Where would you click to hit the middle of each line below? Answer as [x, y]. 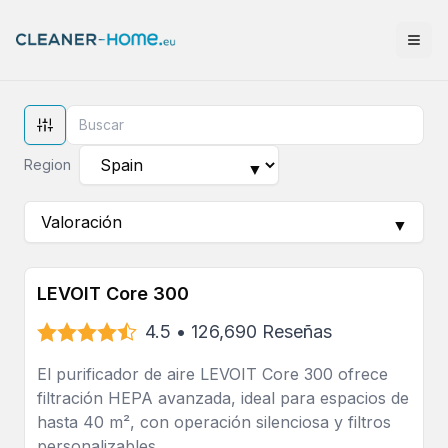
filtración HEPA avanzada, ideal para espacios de [223, 398]
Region [47, 164]
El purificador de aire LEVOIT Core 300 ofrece [212, 374]
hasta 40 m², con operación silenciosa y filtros [214, 422]
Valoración [81, 222]
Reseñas [297, 331]
